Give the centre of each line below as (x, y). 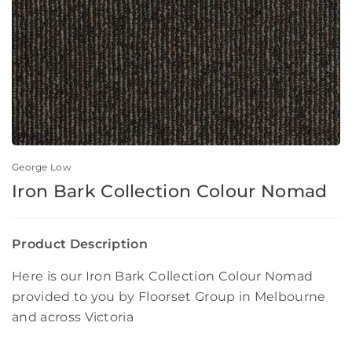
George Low (42, 167)
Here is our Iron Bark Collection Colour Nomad (163, 277)
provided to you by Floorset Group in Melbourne (169, 297)
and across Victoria (73, 317)
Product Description (80, 244)
